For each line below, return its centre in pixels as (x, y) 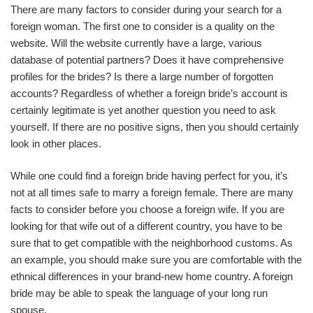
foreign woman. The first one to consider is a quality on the (143, 26)
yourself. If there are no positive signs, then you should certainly (155, 126)
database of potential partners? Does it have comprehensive (147, 59)
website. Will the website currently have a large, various (136, 43)
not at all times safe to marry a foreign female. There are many (152, 192)
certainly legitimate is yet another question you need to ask (143, 110)
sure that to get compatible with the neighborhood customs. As (152, 243)
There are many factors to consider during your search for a (146, 9)
